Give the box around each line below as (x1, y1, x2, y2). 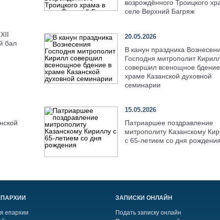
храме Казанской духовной (124, 72, 212, 80)
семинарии (124, 81, 161, 89)
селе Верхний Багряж (124, 7, 194, 16)
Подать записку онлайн (115, 209, 182, 217)
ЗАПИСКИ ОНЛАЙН (115, 194, 173, 202)
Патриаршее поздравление (124, 119, 213, 127)
